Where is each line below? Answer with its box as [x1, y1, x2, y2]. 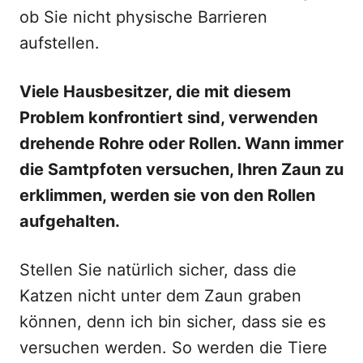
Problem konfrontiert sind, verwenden [19, 108, 318, 127]
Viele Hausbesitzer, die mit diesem [19, 82, 291, 101]
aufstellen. [19, 33, 100, 53]
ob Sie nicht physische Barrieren [19, 7, 267, 27]
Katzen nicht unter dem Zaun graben [19, 286, 301, 305]
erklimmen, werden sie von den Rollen [19, 186, 315, 205]
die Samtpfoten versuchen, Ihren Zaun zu [19, 160, 344, 179]
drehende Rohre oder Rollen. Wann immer [19, 134, 344, 153]
